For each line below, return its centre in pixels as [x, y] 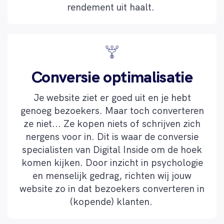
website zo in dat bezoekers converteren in [112, 189]
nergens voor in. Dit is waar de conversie [112, 137]
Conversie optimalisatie [112, 77]
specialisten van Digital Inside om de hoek [112, 150]
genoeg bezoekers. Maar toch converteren [112, 111]
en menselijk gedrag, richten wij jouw [112, 176]
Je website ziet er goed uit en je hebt [112, 98]
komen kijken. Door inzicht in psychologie [112, 163]
